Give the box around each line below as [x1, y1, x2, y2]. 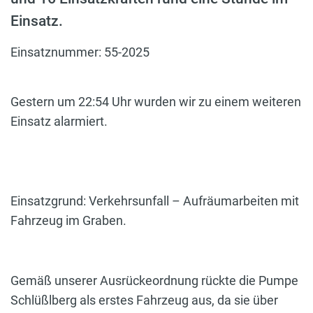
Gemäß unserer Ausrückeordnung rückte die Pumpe [10, 273, 298, 289]
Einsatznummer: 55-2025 [10, 45, 150, 60]
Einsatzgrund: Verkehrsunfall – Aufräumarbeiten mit [10, 194, 299, 209]
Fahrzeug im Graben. [10, 213, 126, 228]
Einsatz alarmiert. [10, 114, 108, 129]
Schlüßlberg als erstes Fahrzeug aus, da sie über [10, 293, 278, 308]
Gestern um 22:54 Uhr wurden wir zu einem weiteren [10, 94, 301, 110]
